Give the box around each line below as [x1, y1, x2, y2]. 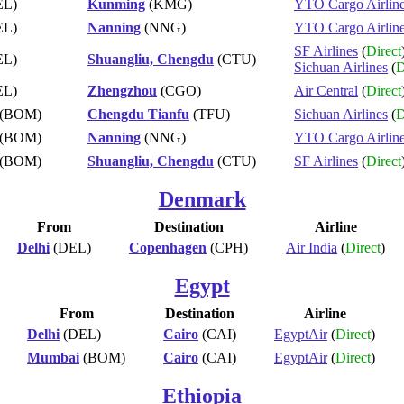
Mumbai [27, 349, 79, 365]
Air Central [294, 82, 358, 98]
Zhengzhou [87, 82, 157, 98]
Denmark [158, 187, 246, 211]
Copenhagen [129, 239, 207, 255]
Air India [286, 239, 337, 255]
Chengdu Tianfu [87, 106, 189, 122]
